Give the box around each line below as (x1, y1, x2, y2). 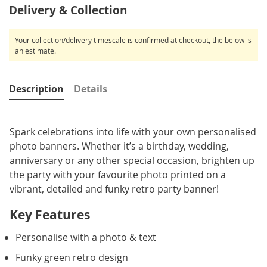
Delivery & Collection (9, 2, 127, 18)
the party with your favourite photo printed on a (10, 167, 226, 181)
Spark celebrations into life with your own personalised (10, 125, 256, 138)
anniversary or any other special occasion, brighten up (10, 153, 254, 167)
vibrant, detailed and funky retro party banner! (10, 182, 219, 195)
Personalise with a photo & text (15, 230, 156, 244)
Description (9, 82, 64, 95)
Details (74, 82, 107, 95)
